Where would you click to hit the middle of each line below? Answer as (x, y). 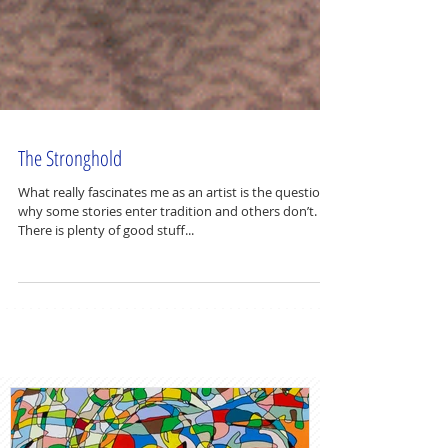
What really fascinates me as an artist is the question (173, 247)
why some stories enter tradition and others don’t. (167, 266)
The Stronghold (70, 213)
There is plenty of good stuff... (106, 285)
